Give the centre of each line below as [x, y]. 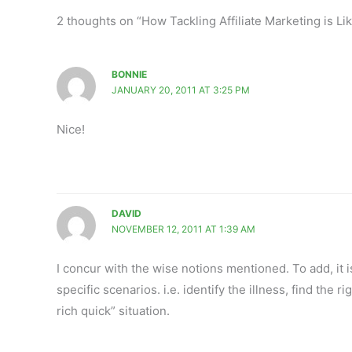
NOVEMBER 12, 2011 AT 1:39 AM [183, 229]
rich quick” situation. [113, 311]
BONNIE [129, 74]
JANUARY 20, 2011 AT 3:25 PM [180, 90]
